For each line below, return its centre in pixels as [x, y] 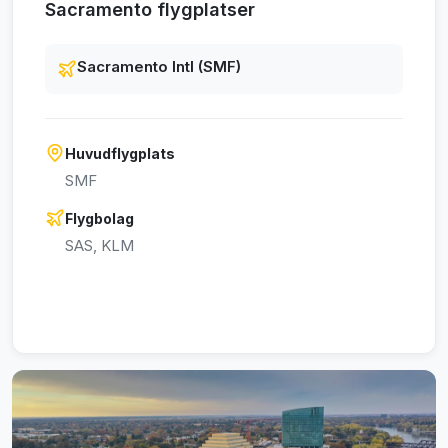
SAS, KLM [99, 246]
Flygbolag [99, 219]
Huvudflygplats [120, 154]
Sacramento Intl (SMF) [159, 67]
